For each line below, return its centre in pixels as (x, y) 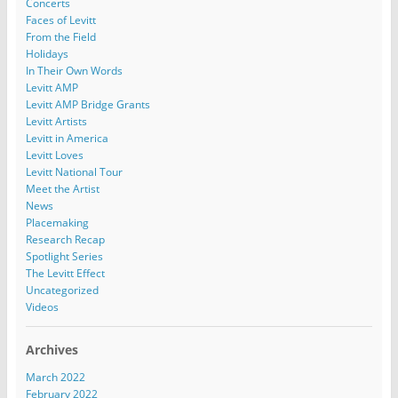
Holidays (47, 53)
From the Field (60, 36)
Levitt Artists (56, 121)
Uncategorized (62, 290)
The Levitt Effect (65, 273)
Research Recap (65, 239)
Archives (52, 349)
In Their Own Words (74, 70)
